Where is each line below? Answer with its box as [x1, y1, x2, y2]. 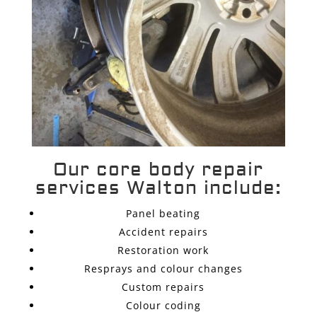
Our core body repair [53, 158, 264, 182]
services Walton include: [35, 177, 282, 200]
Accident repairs [118, 225, 208, 239]
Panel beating [126, 207, 201, 221]
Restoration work [117, 243, 209, 258]
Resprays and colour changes [83, 262, 243, 276]
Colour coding [125, 299, 201, 313]
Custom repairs [122, 280, 205, 294]
